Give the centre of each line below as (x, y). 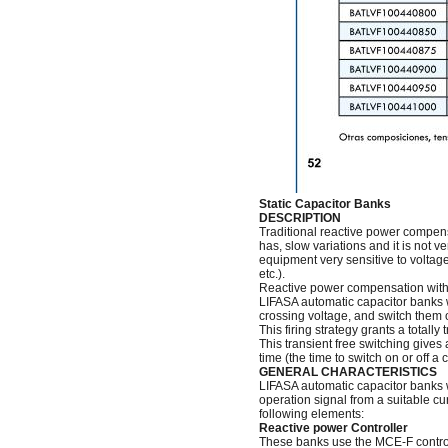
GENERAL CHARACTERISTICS (347, 372)
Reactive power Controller (333, 428)
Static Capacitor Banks (324, 204)
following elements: (311, 414)
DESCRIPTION (299, 218)
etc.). (271, 274)
